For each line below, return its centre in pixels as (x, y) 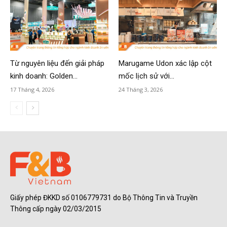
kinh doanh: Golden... (44, 76)
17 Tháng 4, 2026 (32, 90)
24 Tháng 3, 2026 (141, 90)
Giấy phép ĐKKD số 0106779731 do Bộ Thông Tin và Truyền (104, 198)
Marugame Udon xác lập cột (165, 64)
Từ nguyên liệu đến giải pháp (57, 64)
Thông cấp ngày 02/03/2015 (56, 209)
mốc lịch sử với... (146, 76)
